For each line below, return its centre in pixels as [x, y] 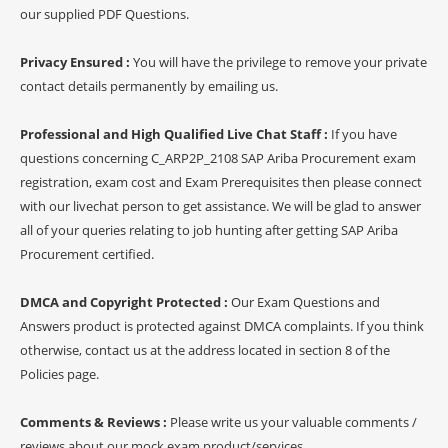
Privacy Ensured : [76, 61]
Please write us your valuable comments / [293, 421]
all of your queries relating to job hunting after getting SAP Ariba [209, 229]
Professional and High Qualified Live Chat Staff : [175, 133]
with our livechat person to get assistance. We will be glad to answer [220, 205]
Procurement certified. [87, 253]
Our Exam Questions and [305, 301]
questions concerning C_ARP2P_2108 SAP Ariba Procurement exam [218, 157]
